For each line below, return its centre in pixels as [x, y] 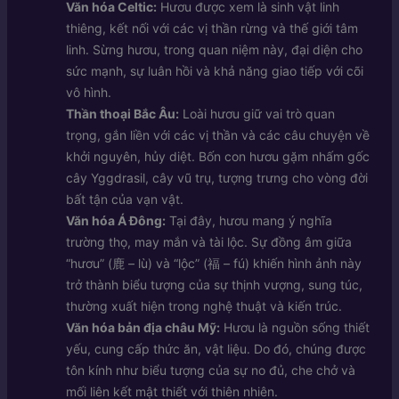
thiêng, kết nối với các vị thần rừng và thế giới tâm [212, 28]
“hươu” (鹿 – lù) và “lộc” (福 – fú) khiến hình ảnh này [213, 264]
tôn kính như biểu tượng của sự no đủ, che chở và [210, 370]
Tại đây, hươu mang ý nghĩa [248, 221]
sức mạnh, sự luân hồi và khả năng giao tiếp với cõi [214, 71]
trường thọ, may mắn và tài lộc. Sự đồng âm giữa [208, 242]
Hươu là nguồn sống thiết [294, 328]
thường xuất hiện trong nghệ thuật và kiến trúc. [204, 306]
